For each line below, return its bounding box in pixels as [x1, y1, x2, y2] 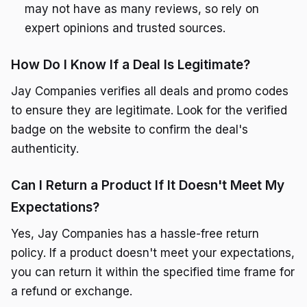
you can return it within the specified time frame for [11, 265, 295, 280]
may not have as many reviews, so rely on [25, 2, 259, 16]
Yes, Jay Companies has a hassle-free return [11, 227, 259, 241]
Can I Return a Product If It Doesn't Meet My [11, 177, 284, 194]
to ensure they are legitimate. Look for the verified [11, 103, 287, 118]
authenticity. [11, 142, 79, 156]
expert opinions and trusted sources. [25, 21, 225, 36]
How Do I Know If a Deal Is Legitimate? [11, 57, 250, 73]
